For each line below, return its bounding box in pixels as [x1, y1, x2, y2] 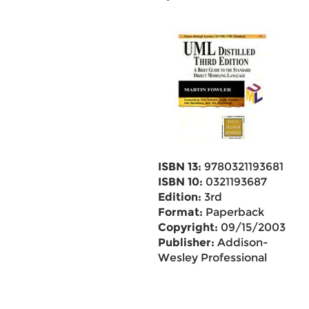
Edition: [157, 190, 201, 203]
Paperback [202, 206, 264, 219]
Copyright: [157, 221, 218, 234]
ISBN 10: [157, 175, 203, 188]
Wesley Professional [157, 251, 267, 264]
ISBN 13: [157, 160, 201, 173]
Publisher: [157, 236, 215, 249]
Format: [157, 206, 203, 219]
